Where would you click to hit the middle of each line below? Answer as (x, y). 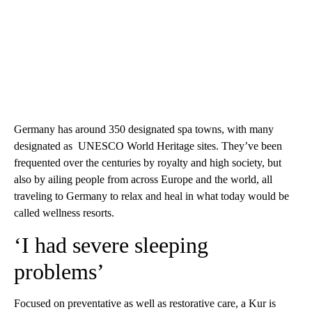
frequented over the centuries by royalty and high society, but (148, 163)
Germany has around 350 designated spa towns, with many (144, 130)
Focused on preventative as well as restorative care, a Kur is (145, 304)
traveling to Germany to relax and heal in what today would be (151, 196)
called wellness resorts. (64, 213)
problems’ (59, 272)
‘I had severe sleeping (111, 245)
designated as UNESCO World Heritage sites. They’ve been (148, 146)
